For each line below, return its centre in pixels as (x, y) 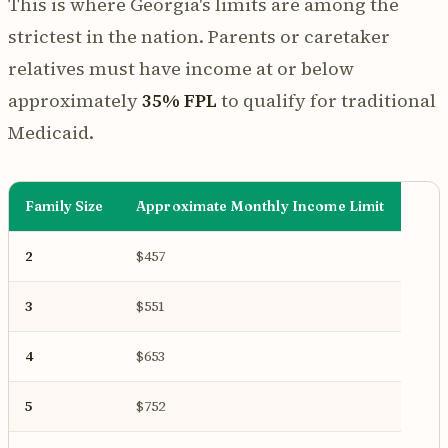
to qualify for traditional (326, 100)
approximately (75, 100)
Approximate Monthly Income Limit (260, 205)
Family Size (64, 205)
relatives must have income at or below (181, 68)
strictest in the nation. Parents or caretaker (199, 36)
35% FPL (179, 100)
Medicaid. (51, 132)
